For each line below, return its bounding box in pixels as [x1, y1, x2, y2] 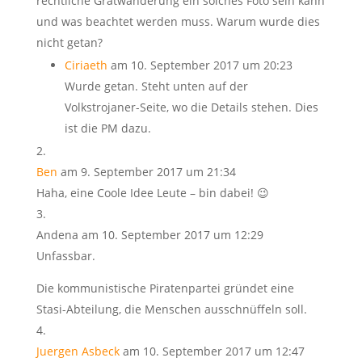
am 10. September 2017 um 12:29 [81, 226, 263, 242]
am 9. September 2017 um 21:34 [60, 163, 236, 179]
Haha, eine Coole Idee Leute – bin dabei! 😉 [36, 184, 269, 200]
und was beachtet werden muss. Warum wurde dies [36, 13, 320, 29]
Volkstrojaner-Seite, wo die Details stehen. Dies [64, 99, 318, 115]
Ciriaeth [64, 57, 107, 73]
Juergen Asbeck [36, 343, 120, 359]
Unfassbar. [36, 247, 95, 263]
